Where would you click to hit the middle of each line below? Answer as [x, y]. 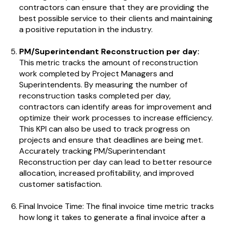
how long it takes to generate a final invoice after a [112, 217]
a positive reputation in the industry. [86, 29]
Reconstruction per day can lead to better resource [115, 162]
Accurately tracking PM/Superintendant [92, 151]
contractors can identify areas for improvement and [115, 106]
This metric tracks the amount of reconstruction [108, 62]
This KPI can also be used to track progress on [104, 129]
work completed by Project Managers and [96, 73]
